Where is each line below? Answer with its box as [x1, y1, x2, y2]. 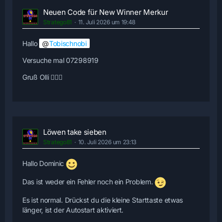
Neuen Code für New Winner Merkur [43, 7, 168, 17]
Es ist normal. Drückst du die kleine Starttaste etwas [22, 196, 183, 205]
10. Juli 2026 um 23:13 [78, 138, 137, 146]
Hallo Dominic [22, 159, 66, 168]
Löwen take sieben [43, 127, 107, 137]
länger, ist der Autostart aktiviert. [22, 206, 124, 215]
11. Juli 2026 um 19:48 [78, 18, 136, 26]
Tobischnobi [49, 39, 87, 48]
